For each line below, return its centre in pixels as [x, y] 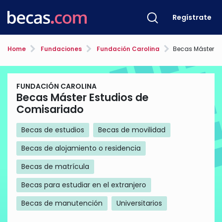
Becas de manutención [62, 203]
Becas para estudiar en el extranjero [84, 185]
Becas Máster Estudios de [83, 97]
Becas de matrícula [55, 166]
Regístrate [192, 17]
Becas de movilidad [132, 130]
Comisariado [50, 109]
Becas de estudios [53, 130]
